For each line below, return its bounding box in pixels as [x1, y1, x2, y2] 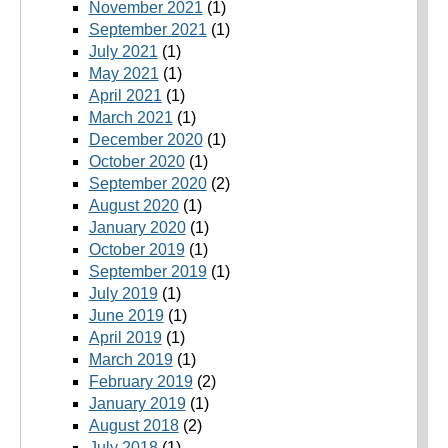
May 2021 [88, 65, 159, 83]
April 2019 [88, 329, 162, 347]
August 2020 [88, 197, 179, 215]
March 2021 [88, 109, 173, 127]
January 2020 [88, 219, 186, 237]
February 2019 [88, 373, 193, 391]
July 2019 [88, 285, 158, 303]
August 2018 [88, 417, 179, 435]
